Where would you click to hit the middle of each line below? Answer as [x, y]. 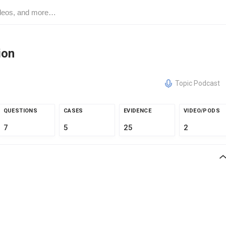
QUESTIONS [20, 111]
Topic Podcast [197, 83]
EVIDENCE [137, 111]
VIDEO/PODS [202, 111]
